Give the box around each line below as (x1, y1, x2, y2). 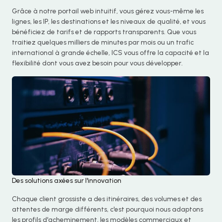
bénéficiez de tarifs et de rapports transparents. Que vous (12, 28, 196, 36)
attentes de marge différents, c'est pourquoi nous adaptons (12, 205, 203, 214)
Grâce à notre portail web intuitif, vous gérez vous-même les (12, 7, 204, 15)
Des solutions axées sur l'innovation (12, 176, 121, 185)
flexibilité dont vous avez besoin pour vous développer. (12, 59, 183, 67)
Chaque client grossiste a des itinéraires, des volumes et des (12, 195, 202, 203)
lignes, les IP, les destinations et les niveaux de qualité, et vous (12, 17, 206, 26)
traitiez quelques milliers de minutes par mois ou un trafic (12, 38, 194, 47)
